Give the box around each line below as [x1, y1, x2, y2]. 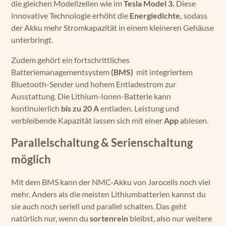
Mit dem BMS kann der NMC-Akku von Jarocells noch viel [11, 177, 210, 187]
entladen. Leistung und [100, 103, 179, 113]
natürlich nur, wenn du [11, 213, 90, 223]
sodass [184, 11, 207, 20]
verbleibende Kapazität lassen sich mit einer [11, 116, 164, 125]
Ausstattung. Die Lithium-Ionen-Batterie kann [11, 91, 171, 101]
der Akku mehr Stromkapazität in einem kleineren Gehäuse [11, 23, 214, 32]
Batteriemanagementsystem [11, 67, 111, 77]
